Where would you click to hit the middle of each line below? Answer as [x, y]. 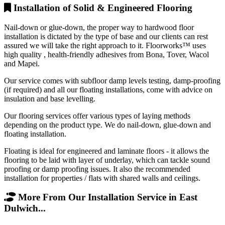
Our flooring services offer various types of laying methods [97, 116]
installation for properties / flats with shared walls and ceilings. [102, 178]
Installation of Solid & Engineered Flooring [102, 8]
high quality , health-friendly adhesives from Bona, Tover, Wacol [106, 54]
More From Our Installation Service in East [106, 197]
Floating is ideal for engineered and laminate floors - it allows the [106, 151]
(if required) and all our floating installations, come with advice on [108, 89]
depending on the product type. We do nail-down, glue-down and [107, 125]
